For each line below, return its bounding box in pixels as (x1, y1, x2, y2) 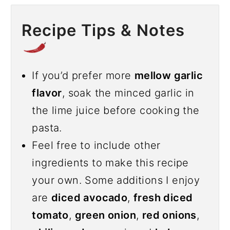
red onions (142, 208, 197, 221)
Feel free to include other (32, 139, 161, 151)
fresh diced (133, 191, 193, 204)
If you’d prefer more (32, 69, 135, 82)
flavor (32, 86, 62, 99)
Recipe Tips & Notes (22, 20, 185, 40)
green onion (74, 208, 137, 221)
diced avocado (51, 191, 128, 204)
